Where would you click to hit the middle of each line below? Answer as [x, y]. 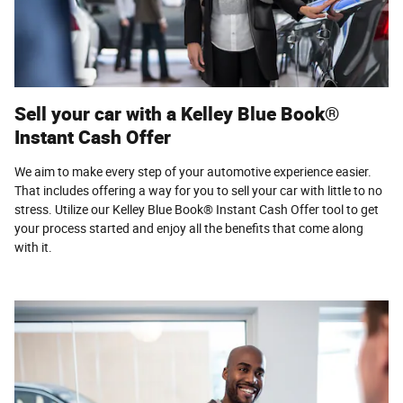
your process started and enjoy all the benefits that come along [189, 228]
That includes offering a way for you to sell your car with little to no [198, 190]
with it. [33, 247]
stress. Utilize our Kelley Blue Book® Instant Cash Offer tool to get [197, 209]
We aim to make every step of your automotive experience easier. [193, 171]
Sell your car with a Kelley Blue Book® [177, 113]
